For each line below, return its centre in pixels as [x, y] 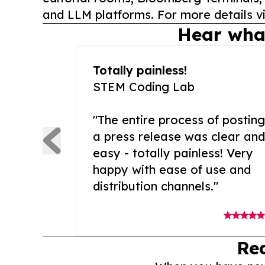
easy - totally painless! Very [173, 153]
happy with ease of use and [172, 169]
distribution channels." [156, 186]
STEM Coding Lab [144, 87]
